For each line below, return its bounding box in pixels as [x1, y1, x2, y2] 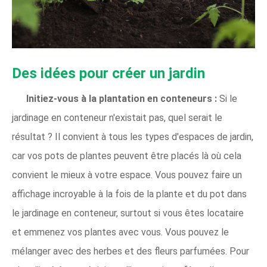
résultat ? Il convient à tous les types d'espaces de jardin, [12, 131, 253, 142]
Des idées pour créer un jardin [12, 65, 205, 82]
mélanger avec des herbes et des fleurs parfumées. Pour [12, 246, 249, 257]
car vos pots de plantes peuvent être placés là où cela [12, 150, 241, 162]
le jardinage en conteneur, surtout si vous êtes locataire [12, 207, 244, 219]
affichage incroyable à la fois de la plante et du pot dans [12, 188, 247, 200]
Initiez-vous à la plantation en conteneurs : [26, 93, 217, 104]
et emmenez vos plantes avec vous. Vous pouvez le [12, 226, 229, 238]
